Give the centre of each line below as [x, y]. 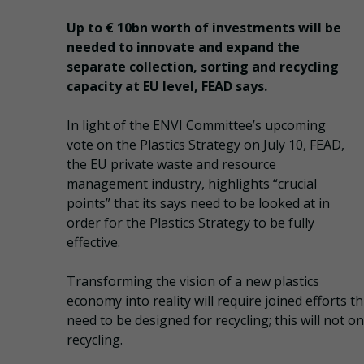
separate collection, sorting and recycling [203, 67]
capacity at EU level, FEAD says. [167, 87]
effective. [93, 243]
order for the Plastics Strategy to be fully [191, 223]
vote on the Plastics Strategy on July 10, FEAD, [206, 145]
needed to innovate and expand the [183, 48]
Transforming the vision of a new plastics [193, 282]
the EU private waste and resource [171, 165]
